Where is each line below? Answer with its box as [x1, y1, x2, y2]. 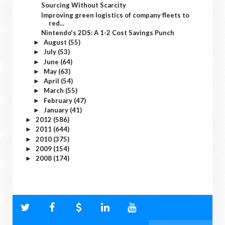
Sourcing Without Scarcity [41, 1, 127, 10]
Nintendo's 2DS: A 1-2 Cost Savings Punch [41, 28, 175, 37]
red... [49, 19, 65, 27]
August [43, 38, 68, 46]
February [43, 96, 74, 104]
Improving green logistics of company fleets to [41, 11, 190, 19]
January [43, 105, 70, 114]
